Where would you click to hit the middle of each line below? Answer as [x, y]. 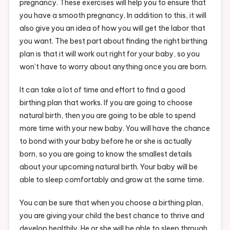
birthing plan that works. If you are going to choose [106, 103]
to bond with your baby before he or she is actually [106, 141]
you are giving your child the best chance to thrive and [112, 216]
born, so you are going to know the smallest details [106, 154]
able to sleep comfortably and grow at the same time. [111, 180]
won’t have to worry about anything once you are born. [113, 67]
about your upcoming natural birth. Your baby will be [108, 167]
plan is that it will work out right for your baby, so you [109, 54]
